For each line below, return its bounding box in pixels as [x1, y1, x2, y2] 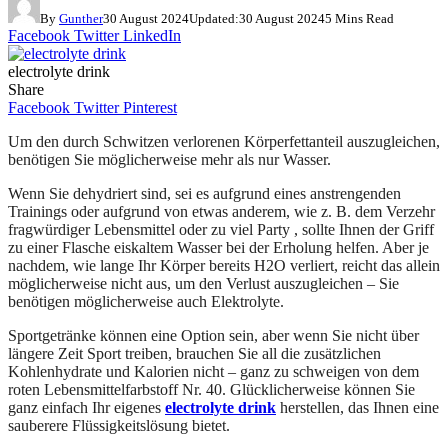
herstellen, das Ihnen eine [276, 398, 439, 416]
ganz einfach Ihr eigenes [8, 398, 165, 416]
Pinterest [123, 98, 177, 116]
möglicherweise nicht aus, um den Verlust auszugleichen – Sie [8, 274, 399, 292]
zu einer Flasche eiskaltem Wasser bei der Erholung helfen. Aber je [8, 238, 429, 256]
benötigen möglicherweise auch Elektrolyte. [8, 292, 284, 310]
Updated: [189, 10, 239, 26]
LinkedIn [123, 26, 181, 44]
